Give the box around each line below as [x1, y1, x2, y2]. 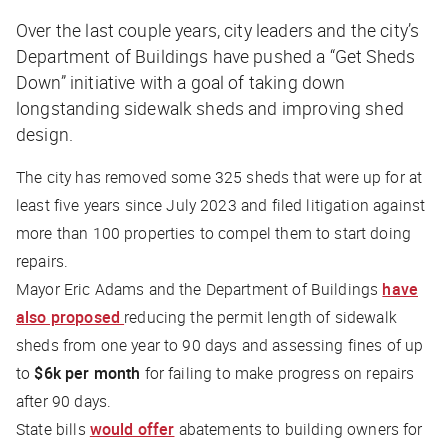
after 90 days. [16, 389, 112, 412]
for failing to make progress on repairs [140, 361, 415, 384]
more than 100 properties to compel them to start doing [16, 221, 412, 244]
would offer [89, 417, 175, 440]
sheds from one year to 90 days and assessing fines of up [16, 333, 424, 356]
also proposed [16, 305, 125, 328]
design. [16, 121, 74, 146]
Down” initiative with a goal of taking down [16, 69, 346, 94]
